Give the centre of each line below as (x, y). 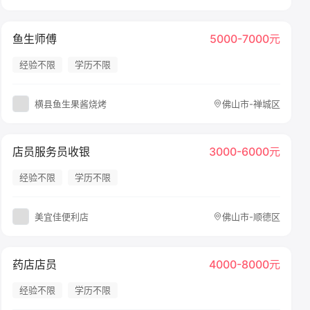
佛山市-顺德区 (251, 216)
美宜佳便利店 (61, 216)
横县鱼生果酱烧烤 (70, 103)
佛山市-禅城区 (251, 103)
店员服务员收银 (51, 152)
